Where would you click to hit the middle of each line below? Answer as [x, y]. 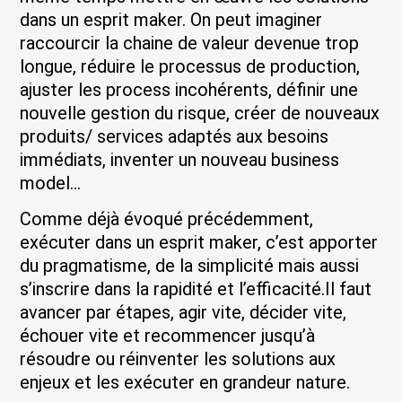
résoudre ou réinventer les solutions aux [178, 359]
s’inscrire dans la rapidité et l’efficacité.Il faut [196, 289]
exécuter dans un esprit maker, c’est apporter [199, 243]
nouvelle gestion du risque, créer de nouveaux [200, 113]
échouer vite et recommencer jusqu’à [168, 336]
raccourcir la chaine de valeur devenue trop [190, 43]
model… [51, 183]
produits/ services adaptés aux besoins [175, 136]
